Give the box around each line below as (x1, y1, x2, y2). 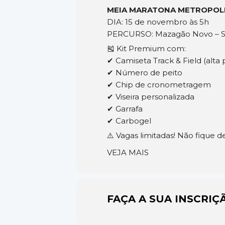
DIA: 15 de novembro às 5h (107, 17, 209, 27)
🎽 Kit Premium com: (107, 44, 186, 53)
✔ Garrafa (107, 104, 143, 114)
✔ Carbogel (107, 116, 151, 126)
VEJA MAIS (107, 148, 149, 157)
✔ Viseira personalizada (107, 92, 194, 101)
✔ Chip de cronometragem (107, 80, 211, 89)
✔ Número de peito (107, 68, 182, 77)
